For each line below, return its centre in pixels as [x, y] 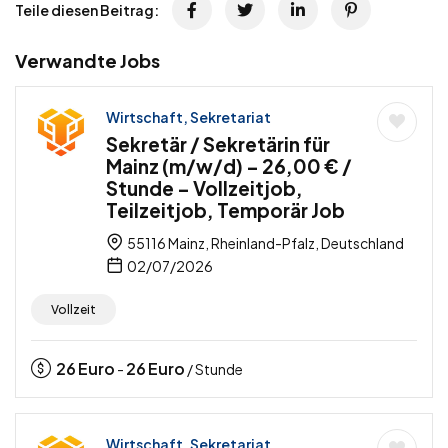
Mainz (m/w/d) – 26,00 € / [229, 166]
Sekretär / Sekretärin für [218, 144]
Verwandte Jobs [87, 60]
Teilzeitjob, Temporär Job [225, 210]
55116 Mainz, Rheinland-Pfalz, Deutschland [264, 243]
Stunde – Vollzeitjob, [204, 188]
